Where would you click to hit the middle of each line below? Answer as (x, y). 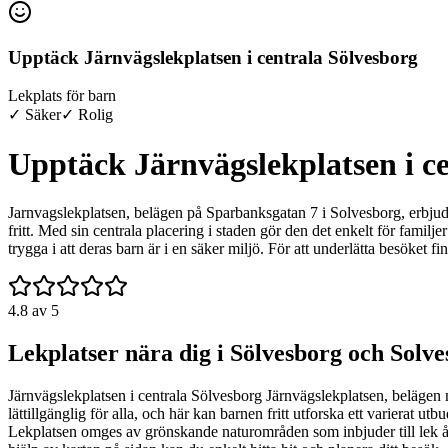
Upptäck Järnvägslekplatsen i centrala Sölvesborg (213, 57)
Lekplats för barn (62, 96)
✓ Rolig (87, 115)
